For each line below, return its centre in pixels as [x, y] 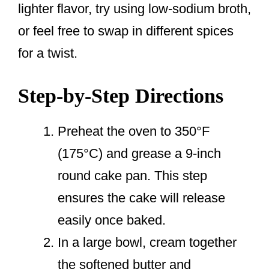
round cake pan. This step [132, 176]
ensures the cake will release [141, 198]
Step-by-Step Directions [121, 96]
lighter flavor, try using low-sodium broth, [134, 9]
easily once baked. [112, 220]
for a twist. [48, 53]
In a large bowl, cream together [147, 243]
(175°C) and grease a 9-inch [139, 154]
